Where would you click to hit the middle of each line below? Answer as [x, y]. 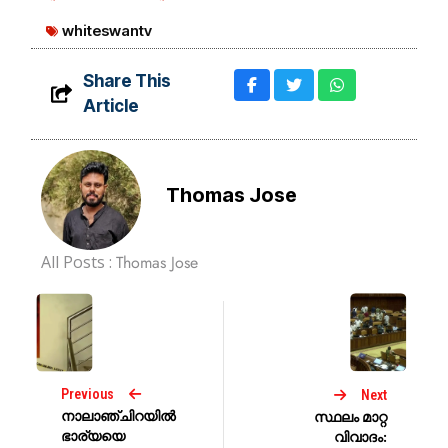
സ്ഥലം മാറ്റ [350, 416]
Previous [88, 394]
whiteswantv [107, 30]
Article [110, 105]
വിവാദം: [360, 436]
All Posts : [79, 261]
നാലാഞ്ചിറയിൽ [119, 416]
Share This [126, 80]
